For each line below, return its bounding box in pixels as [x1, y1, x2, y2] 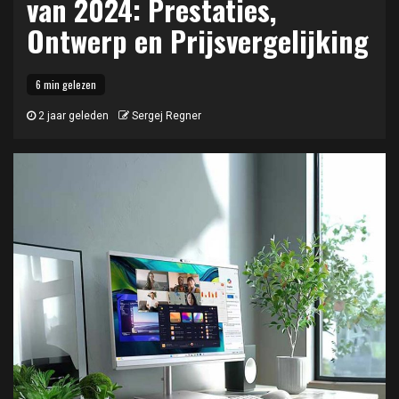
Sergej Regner [132, 110, 201, 122]
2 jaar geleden [36, 110, 109, 122]
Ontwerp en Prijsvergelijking [27, 20, 369, 61]
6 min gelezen [36, 77, 96, 92]
